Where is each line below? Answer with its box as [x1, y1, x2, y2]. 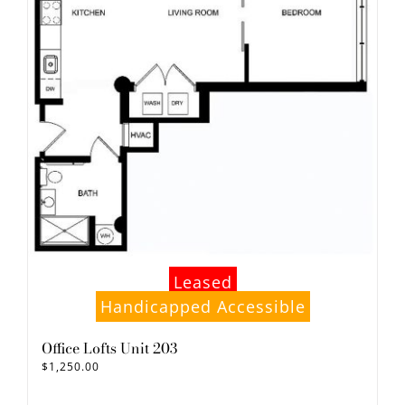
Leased [173, 270, 232, 293]
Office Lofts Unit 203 [42, 336, 177, 359]
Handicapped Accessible [99, 295, 306, 317]
